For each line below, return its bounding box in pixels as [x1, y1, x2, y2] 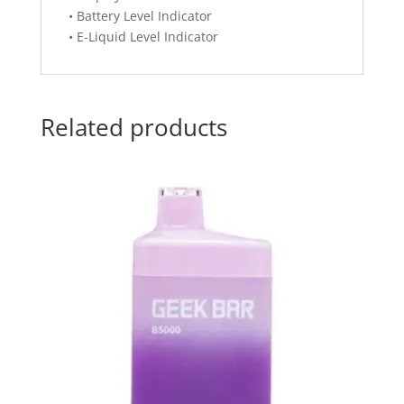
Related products [40, 111, 227, 144]
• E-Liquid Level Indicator [68, 28, 218, 46]
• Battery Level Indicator [68, 7, 212, 25]
